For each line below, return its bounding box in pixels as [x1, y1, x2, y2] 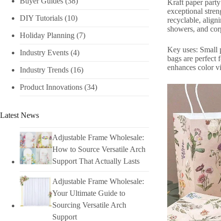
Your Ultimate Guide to [52, 189, 125, 198]
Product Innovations [20, 83, 82, 92]
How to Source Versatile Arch [52, 145, 146, 154]
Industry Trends [20, 66, 69, 74]
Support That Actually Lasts [52, 157, 140, 166]
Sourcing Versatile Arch [52, 201, 126, 210]
